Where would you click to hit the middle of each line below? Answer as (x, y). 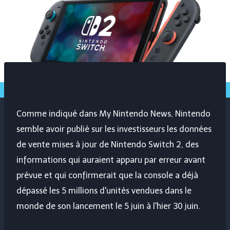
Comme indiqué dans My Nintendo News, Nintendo (113, 114)
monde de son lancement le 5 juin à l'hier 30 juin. (108, 206)
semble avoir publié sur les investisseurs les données (114, 129)
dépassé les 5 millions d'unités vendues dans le (104, 191)
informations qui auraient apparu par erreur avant (111, 160)
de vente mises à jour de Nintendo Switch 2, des (108, 145)
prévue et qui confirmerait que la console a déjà (107, 176)
